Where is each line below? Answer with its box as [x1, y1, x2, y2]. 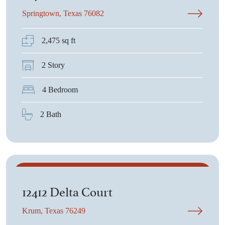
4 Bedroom [42, 85, 78, 94]
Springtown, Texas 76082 [22, 9, 104, 18]
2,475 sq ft [42, 36, 75, 45]
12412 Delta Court [22, 181, 113, 200]
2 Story [42, 61, 65, 69]
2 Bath [40, 110, 61, 119]
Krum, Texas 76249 [22, 206, 85, 215]
